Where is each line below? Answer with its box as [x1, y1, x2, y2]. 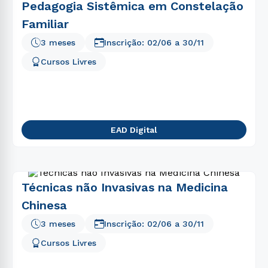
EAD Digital [111, 125, 157, 135]
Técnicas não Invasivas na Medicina [22, 180, 228, 194]
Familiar [22, 17, 69, 31]
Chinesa [22, 198, 67, 212]
